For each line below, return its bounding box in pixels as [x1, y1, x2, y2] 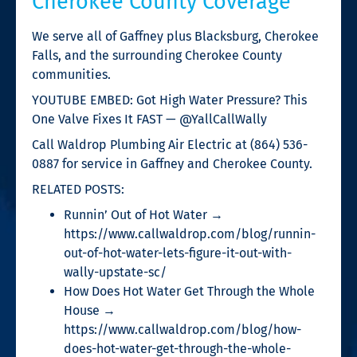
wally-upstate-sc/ [64, 264, 167, 280]
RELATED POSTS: [32, 181, 124, 197]
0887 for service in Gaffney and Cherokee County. [32, 155, 312, 171]
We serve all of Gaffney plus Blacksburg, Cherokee [32, 28, 319, 44]
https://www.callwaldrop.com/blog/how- [64, 321, 301, 337]
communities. [32, 66, 111, 82]
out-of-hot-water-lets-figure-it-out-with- [64, 245, 292, 261]
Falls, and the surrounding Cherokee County [32, 47, 282, 63]
